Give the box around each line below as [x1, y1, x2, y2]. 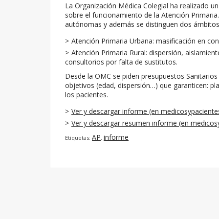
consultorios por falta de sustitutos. [65, 57, 177, 66]
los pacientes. [65, 90, 108, 99]
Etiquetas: [65, 134, 92, 141]
